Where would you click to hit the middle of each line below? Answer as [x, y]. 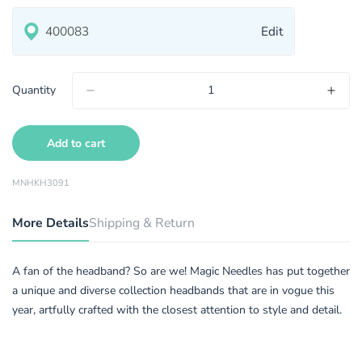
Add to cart [76, 143]
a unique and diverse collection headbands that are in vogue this [173, 290]
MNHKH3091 [41, 183]
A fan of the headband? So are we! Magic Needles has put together [181, 271]
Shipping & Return [142, 223]
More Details [51, 223]
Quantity [34, 90]
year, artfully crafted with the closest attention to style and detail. [177, 309]
